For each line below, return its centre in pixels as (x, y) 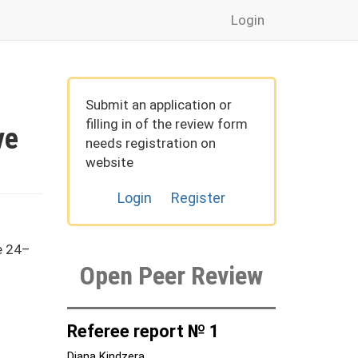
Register (199, 198)
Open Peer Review (172, 276)
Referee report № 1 (143, 331)
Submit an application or (158, 105)
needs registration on (150, 143)
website (109, 162)
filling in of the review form (166, 124)
